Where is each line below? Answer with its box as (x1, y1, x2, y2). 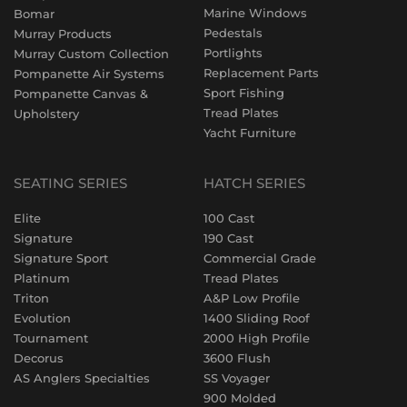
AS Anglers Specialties (14, 371, 150, 386)
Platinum (14, 271, 70, 286)
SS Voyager (203, 371, 270, 386)
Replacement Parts (203, 65, 319, 81)
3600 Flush (203, 351, 271, 366)
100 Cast (203, 211, 254, 226)
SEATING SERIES (14, 174, 127, 193)
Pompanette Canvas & (14, 86, 148, 102)
